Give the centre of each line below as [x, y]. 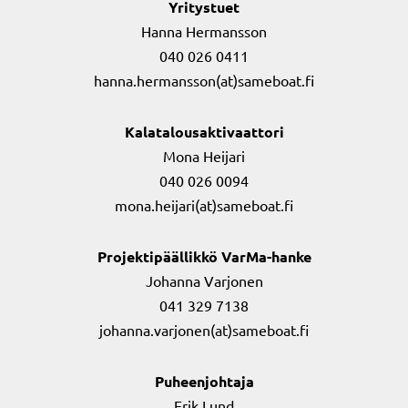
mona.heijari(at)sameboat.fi [204, 205]
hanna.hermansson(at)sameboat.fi [204, 80]
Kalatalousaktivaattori [204, 132]
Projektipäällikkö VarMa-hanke [204, 256]
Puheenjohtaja [204, 381]
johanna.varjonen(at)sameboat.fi [204, 330]
